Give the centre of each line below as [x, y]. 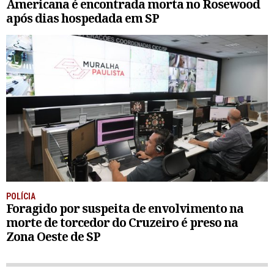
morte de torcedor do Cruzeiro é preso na [122, 223]
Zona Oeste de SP [53, 237]
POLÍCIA [21, 197]
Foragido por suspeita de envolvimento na [125, 209]
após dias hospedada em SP [83, 18]
